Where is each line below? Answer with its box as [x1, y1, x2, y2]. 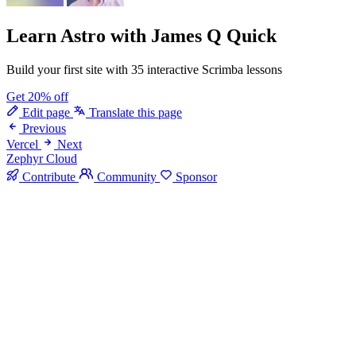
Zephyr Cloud [6, 151, 77, 165]
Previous [22, 121, 66, 135]
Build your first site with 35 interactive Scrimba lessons [6, 62, 282, 76]
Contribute [19, 170, 79, 184]
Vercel [6, 137, 38, 151]
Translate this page [86, 105, 182, 119]
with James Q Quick [106, 25, 277, 46]
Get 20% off [6, 89, 68, 103]
